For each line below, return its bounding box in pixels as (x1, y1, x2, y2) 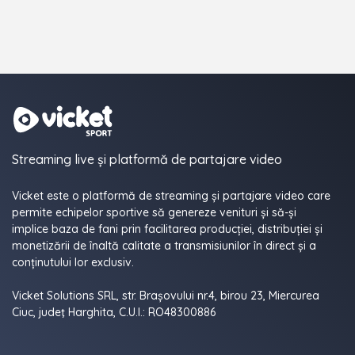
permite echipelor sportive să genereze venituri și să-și (12, 204, 296, 219)
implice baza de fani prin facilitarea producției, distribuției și (12, 221, 323, 236)
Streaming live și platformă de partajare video (12, 151, 282, 167)
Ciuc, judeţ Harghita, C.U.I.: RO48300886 (12, 304, 216, 319)
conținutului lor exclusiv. (12, 254, 134, 269)
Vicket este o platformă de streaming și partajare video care (12, 188, 330, 203)
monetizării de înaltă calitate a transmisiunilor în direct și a (12, 238, 316, 253)
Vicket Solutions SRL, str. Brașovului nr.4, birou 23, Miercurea (12, 288, 319, 303)
